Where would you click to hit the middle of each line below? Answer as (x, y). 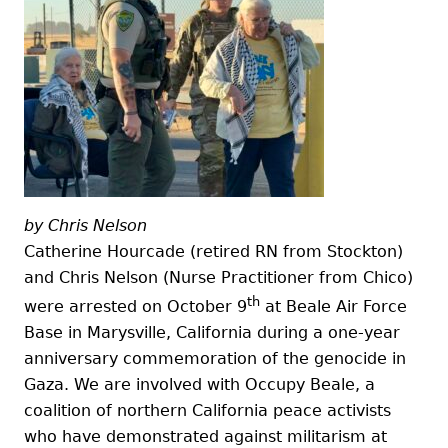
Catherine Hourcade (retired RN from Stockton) (213, 251)
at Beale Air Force (333, 306)
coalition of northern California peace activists (207, 410)
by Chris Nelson (85, 225)
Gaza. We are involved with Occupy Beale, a (199, 384)
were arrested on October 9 (135, 306)
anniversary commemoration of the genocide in (215, 358)
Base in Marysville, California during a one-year (212, 332)
